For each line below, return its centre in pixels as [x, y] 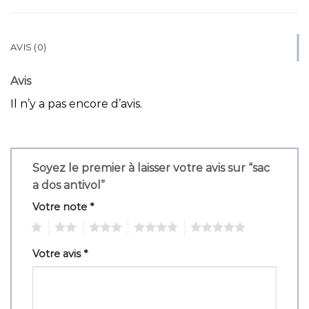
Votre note [61, 207]
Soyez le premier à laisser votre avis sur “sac [151, 168]
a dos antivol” [70, 185]
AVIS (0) [29, 47]
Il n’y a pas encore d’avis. [76, 103]
